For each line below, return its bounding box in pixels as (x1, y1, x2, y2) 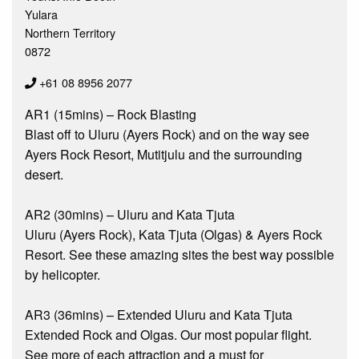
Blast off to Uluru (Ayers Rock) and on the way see (25, 124, 309, 143)
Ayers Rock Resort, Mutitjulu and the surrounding (25, 144, 302, 163)
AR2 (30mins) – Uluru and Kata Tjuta (25, 204, 235, 224)
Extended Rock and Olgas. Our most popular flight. (25, 325, 312, 344)
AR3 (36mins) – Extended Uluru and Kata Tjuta (25, 305, 292, 324)
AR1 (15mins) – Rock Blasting (25, 104, 196, 123)
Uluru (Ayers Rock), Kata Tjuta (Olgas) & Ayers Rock (25, 224, 322, 244)
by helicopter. (25, 264, 100, 284)
